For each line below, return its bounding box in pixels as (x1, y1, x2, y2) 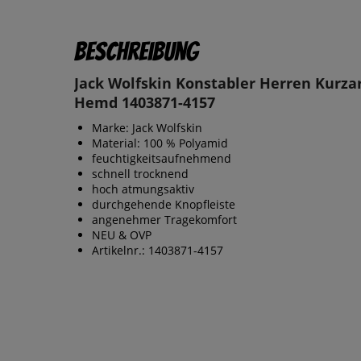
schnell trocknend (92, 166, 189, 182)
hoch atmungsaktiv (92, 181, 194, 197)
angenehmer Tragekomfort (92, 212, 237, 228)
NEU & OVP (92, 227, 151, 243)
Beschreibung (74, 38, 198, 66)
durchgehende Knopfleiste (92, 197, 235, 213)
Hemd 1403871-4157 (74, 93, 215, 113)
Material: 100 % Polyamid (92, 135, 228, 151)
